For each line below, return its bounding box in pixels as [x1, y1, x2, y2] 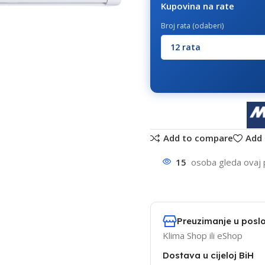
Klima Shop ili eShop [162, 230, 243, 241]
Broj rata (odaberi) [160, 21, 224, 31]
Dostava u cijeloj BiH [162, 250, 254, 261]
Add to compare [163, 132, 233, 144]
